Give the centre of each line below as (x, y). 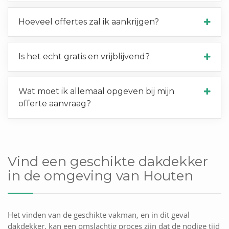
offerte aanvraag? (55, 104)
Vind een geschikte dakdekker (108, 162)
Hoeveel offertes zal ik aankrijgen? (89, 22)
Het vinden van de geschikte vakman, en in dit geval (99, 215)
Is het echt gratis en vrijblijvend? (84, 57)
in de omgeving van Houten (100, 176)
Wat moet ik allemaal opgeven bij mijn (96, 91)
